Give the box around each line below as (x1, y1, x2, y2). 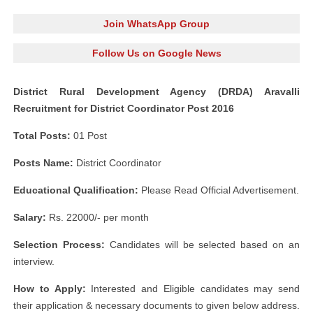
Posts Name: (13, 157, 73, 168)
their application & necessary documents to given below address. (13, 300, 300, 311)
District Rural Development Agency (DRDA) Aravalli (13, 86, 300, 97)
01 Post (71, 130, 107, 141)
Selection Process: (13, 239, 105, 250)
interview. (13, 256, 54, 267)
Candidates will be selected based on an (104, 239, 300, 250)
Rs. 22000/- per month (46, 212, 149, 223)
